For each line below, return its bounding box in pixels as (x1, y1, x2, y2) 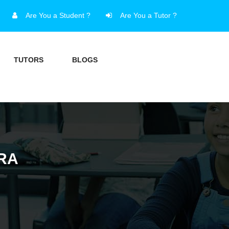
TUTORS (13, 56, 43, 64)
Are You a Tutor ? (120, 11, 177, 19)
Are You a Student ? (26, 11, 90, 19)
